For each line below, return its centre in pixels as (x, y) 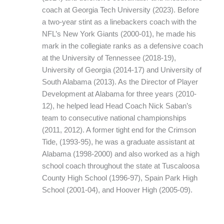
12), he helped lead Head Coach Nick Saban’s (117, 106)
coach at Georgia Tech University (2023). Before (120, 10)
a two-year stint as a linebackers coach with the (119, 22)
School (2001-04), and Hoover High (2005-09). (117, 190)
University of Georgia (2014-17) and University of (121, 70)
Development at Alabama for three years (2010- (119, 94)
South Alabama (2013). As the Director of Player (120, 82)
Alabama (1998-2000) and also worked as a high (120, 154)
